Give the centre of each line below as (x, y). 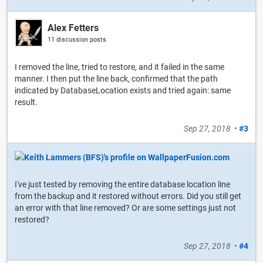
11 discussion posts (77, 39)
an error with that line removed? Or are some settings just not (125, 208)
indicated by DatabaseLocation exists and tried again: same (123, 90)
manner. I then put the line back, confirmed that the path (116, 78)
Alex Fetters (73, 28)
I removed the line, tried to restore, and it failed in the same (119, 67)
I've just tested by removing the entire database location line (122, 184)
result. (26, 102)
